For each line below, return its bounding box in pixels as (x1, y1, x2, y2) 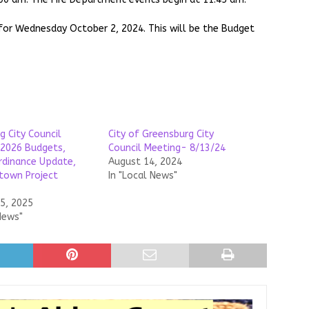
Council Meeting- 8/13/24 (108, 142, 226, 154)
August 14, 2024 (108, 156, 182, 168)
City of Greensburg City (108, 128, 214, 140)
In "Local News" (108, 170, 177, 181)
